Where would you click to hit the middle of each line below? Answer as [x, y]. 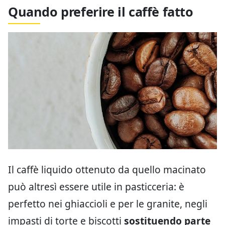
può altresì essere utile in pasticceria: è [96, 187]
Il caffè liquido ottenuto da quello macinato [107, 170]
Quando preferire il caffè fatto [101, 11]
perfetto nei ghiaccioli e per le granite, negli [108, 204]
